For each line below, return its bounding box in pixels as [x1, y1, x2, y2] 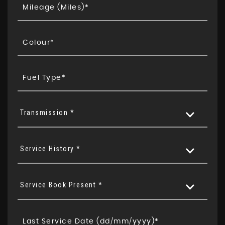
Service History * [20, 145, 81, 153]
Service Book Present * [20, 181, 102, 189]
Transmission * [20, 108, 74, 117]
